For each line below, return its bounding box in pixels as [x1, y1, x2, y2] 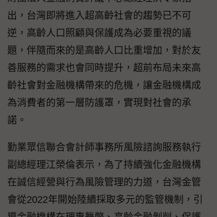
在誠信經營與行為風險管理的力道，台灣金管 [7, 177, 201, 188]
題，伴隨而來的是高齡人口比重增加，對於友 [7, 45, 201, 56]
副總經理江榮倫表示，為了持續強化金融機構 [7, 159, 201, 170]
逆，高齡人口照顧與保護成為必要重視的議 [7, 28, 191, 39]
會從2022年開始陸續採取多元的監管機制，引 [7, 194, 203, 205]
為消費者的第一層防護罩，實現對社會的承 [7, 97, 191, 108]
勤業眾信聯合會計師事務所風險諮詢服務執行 [7, 142, 201, 153]
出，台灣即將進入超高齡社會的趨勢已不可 [7, 10, 191, 21]
